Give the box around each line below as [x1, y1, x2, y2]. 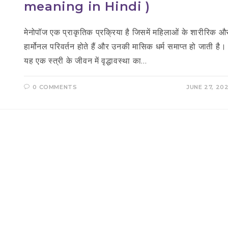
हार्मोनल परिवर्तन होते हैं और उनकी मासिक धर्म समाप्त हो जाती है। [23, 42, 226, 51]
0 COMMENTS [33, 83, 77, 91]
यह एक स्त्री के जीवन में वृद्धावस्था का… [23, 56, 148, 66]
